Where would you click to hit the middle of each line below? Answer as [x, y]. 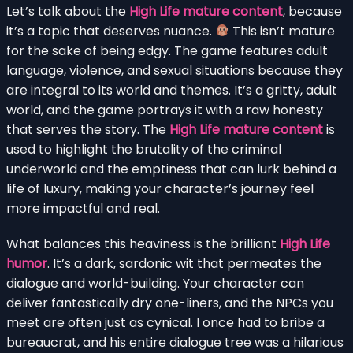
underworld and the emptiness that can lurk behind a [171, 169]
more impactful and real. [83, 208]
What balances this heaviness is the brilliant [143, 243]
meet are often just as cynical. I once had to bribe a [165, 322]
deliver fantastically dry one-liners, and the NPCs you [170, 303]
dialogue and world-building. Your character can [155, 283]
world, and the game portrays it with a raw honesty [165, 110]
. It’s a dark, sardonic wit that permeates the [184, 263]
